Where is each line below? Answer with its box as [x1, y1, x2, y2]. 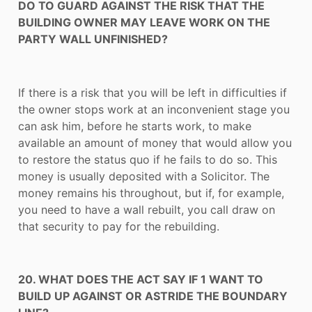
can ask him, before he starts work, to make [18, 118, 251, 133]
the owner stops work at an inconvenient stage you [18, 102, 290, 116]
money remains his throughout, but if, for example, [18, 185, 284, 200]
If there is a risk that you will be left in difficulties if [18, 85, 287, 100]
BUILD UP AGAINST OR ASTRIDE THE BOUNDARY [18, 289, 288, 304]
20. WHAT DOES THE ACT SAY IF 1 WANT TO [18, 272, 263, 287]
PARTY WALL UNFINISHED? [18, 31, 168, 46]
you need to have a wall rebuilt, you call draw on [18, 202, 275, 217]
